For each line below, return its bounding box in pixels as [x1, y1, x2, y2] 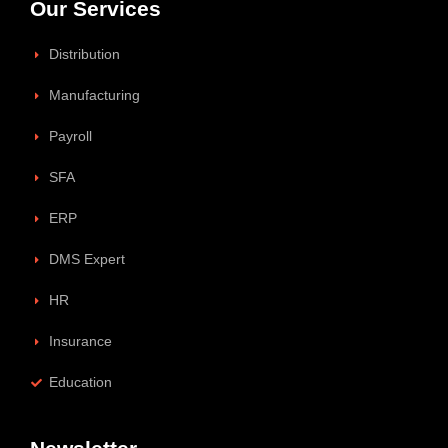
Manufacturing [48, 87, 140, 104]
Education [48, 374, 112, 391]
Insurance [48, 333, 112, 350]
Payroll [48, 128, 92, 145]
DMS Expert [48, 251, 125, 268]
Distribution [48, 46, 120, 63]
